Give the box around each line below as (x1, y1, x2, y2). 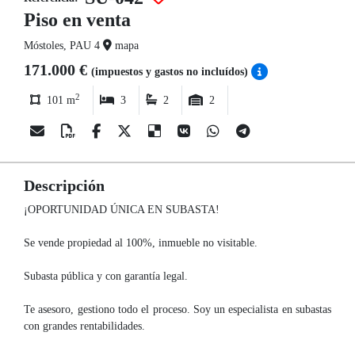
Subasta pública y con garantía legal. (24, 269, 188, 282)
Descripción (24, 177, 105, 194)
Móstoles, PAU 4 (24, 39, 103, 52)
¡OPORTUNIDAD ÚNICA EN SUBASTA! (24, 203, 219, 216)
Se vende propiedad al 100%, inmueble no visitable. (24, 236, 258, 249)
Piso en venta (24, 10, 131, 30)
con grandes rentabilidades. (24, 319, 145, 332)
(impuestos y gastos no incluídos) (91, 66, 251, 78)
